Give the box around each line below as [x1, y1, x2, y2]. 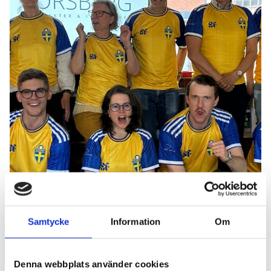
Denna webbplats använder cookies [14, 258, 169, 269]
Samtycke [27, 216, 70, 227]
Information [110, 216, 161, 227]
